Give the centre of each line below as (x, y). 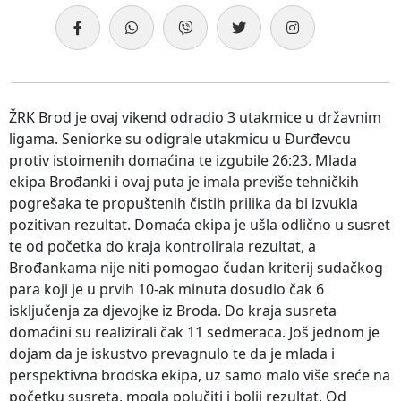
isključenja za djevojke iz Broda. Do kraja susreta (173, 310)
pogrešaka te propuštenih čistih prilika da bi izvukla (183, 203)
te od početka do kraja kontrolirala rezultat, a (162, 246)
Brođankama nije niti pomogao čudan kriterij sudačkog (196, 267)
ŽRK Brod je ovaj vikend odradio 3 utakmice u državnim (195, 117)
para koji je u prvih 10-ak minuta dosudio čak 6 (166, 289)
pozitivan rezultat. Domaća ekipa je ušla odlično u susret (200, 224)
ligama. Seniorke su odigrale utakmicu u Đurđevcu (180, 138)
